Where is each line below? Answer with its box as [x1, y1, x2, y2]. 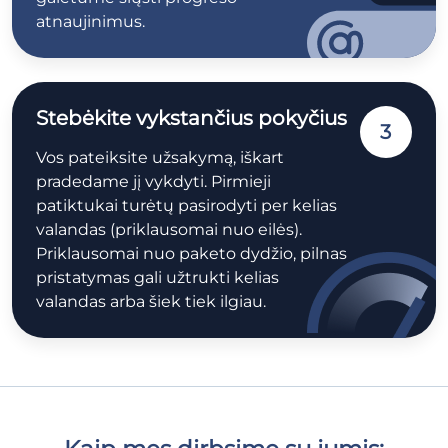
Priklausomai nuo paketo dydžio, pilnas [36, 243, 347, 263]
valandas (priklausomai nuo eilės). [36, 219, 302, 239]
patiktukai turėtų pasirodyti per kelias [36, 195, 337, 215]
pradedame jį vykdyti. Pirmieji [36, 171, 271, 191]
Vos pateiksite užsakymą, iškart [36, 147, 284, 167]
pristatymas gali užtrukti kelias [36, 267, 279, 287]
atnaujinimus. [36, 11, 145, 31]
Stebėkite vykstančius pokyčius [36, 105, 347, 130]
